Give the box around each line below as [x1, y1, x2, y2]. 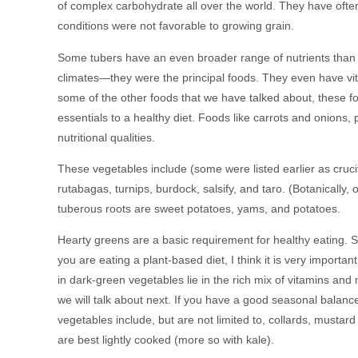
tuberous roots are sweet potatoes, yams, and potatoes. [58, 202, 340, 216]
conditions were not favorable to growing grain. [58, 19, 294, 33]
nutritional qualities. [58, 130, 155, 144]
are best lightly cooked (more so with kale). [58, 333, 274, 347]
